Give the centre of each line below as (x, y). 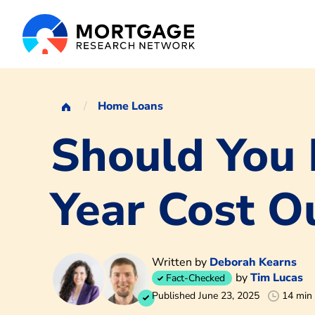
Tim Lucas (277, 278)
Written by (181, 263)
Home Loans (130, 106)
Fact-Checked (195, 278)
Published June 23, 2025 (206, 296)
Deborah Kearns (253, 263)
